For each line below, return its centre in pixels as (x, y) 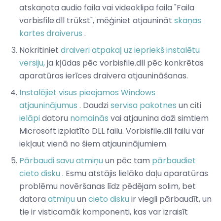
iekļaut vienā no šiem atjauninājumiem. (93, 144)
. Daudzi (94, 106)
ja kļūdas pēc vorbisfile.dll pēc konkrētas (124, 63)
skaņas (188, 21)
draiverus (64, 34)
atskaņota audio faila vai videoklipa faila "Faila (107, 8)
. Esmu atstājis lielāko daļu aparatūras (134, 174)
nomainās (89, 118)
